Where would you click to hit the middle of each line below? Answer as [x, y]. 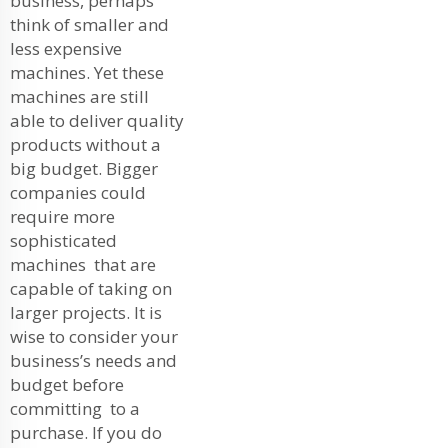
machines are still [79, 96]
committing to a [75, 408]
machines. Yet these [87, 72]
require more [62, 216]
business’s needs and [93, 360]
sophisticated [63, 240]
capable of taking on [91, 288]
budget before [67, 384]
